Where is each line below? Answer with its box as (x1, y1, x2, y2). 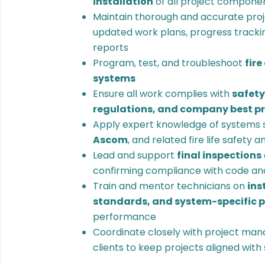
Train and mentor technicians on (93, 179, 247, 193)
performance (93, 210, 156, 224)
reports (93, 41, 128, 54)
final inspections (177, 148, 261, 162)
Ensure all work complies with (93, 87, 232, 101)
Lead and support (93, 148, 177, 162)
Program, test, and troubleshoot (93, 56, 245, 70)
